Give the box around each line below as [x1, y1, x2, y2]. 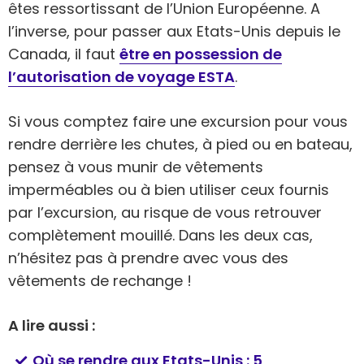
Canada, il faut [8, 43, 119, 64]
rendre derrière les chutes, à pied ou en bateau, [8, 133, 353, 154]
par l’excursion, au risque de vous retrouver [8, 201, 322, 223]
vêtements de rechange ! [8, 270, 192, 291]
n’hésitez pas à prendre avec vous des [8, 247, 288, 268]
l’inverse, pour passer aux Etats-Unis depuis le [8, 20, 340, 41]
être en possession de [119, 43, 282, 64]
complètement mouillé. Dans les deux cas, [8, 224, 313, 245]
